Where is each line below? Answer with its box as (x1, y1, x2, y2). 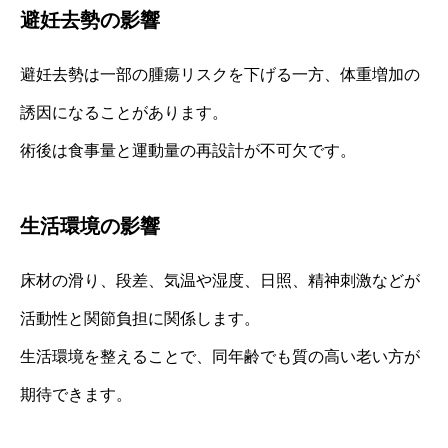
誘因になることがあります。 (20, 103, 228, 121)
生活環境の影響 (20, 214, 160, 237)
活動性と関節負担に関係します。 (20, 309, 260, 327)
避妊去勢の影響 (20, 8, 160, 31)
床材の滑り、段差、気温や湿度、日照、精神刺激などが (20, 271, 420, 289)
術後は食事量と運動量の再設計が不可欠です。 (20, 141, 356, 159)
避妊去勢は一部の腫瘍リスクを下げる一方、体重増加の (20, 65, 420, 83)
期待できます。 (20, 385, 132, 403)
